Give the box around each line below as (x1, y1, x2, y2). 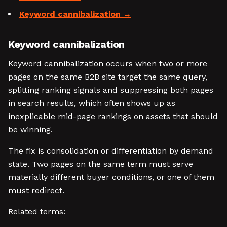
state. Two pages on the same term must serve (8, 159, 193, 169)
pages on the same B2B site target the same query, (8, 72, 207, 82)
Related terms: (8, 207, 65, 216)
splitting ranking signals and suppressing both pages (8, 85, 213, 95)
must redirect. (8, 185, 64, 195)
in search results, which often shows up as (8, 98, 175, 108)
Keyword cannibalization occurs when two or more (8, 59, 207, 68)
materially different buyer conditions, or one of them (8, 172, 214, 182)
